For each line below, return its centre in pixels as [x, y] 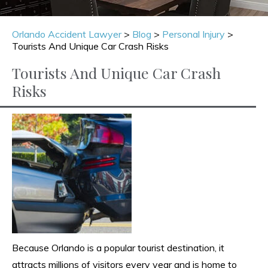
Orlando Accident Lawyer [67, 34]
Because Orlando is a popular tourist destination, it [118, 247]
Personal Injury [194, 34]
